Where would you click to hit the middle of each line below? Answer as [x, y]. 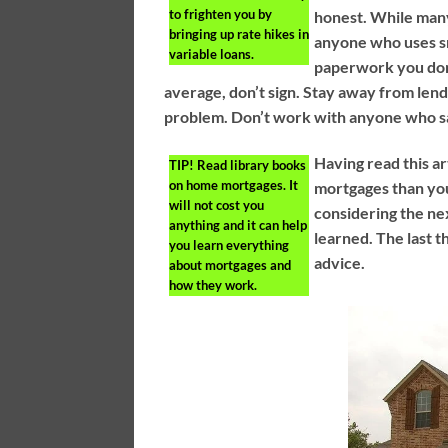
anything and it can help [238, 225]
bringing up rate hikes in [239, 33]
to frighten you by [221, 13]
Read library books [250, 165]
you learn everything [229, 245]
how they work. [213, 285]
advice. [340, 263]
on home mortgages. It [234, 185]
